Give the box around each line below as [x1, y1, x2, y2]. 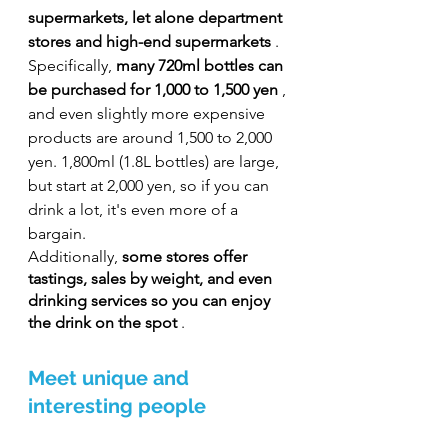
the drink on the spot [28, 313, 177, 333]
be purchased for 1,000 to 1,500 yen [28, 80, 278, 100]
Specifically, [28, 56, 116, 76]
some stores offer [122, 247, 251, 267]
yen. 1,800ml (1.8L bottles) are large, [28, 152, 283, 172]
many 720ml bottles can [116, 56, 287, 76]
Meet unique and [28, 366, 194, 391]
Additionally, [28, 247, 122, 267]
